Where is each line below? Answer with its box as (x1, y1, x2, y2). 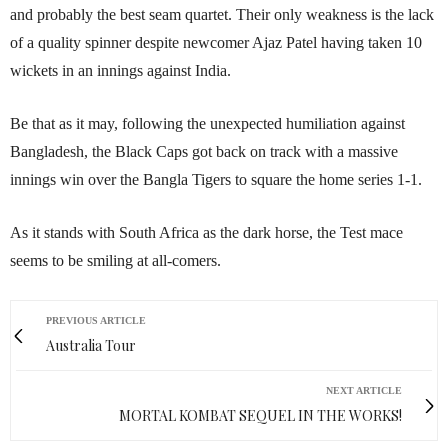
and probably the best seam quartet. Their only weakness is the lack (10, 6, 434, 24)
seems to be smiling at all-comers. (10, 252, 221, 270)
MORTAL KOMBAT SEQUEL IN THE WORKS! (119, 406, 402, 426)
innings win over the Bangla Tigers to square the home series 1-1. (10, 171, 422, 189)
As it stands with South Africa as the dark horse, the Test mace (10, 224, 403, 242)
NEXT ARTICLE (326, 385, 402, 397)
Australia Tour (46, 336, 136, 356)
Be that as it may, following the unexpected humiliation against (10, 115, 405, 133)
